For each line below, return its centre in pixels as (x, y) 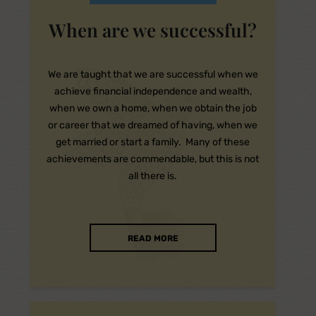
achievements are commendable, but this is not (153, 159)
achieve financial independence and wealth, (153, 91)
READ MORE (153, 238)
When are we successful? (153, 30)
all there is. (153, 176)
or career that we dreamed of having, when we (153, 125)
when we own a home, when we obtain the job (153, 108)
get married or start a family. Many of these (153, 142)
